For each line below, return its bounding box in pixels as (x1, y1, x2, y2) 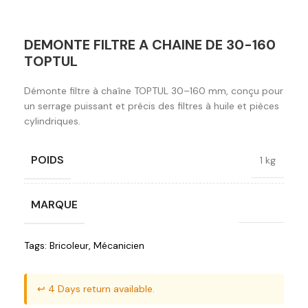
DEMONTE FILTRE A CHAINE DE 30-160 (24, 36, 276, 54)
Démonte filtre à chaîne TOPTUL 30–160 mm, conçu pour (24, 85, 283, 98)
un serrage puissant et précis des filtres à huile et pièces (24, 100, 279, 113)
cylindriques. (24, 115, 80, 128)
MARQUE (31, 197, 78, 212)
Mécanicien (93, 239, 144, 252)
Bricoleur (49, 239, 89, 252)
